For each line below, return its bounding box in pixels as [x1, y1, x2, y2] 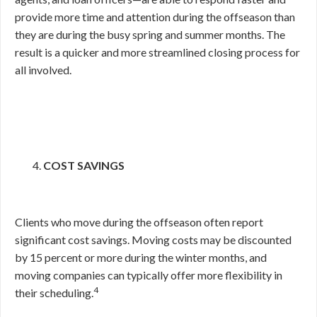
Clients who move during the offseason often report [15, 215, 263, 229]
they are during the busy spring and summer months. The [15, 28, 285, 41]
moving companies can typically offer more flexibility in [15, 268, 282, 282]
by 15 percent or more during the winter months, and [15, 250, 267, 264]
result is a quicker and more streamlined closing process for [15, 45, 300, 59]
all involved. [15, 63, 71, 76]
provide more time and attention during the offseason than [15, 10, 295, 23]
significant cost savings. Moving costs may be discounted [15, 233, 292, 246]
